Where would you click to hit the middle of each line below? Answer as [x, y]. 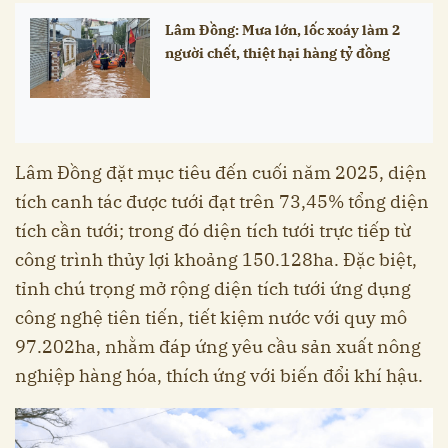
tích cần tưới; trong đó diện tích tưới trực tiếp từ [213, 230]
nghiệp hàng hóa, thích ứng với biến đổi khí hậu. [219, 375]
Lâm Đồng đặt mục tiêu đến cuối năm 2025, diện [221, 172]
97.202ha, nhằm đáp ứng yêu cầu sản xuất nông [218, 346]
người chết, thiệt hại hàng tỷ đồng [277, 52]
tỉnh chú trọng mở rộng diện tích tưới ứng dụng [213, 288]
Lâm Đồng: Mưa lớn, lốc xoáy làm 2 [282, 29]
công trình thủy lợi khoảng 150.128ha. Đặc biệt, [216, 259]
